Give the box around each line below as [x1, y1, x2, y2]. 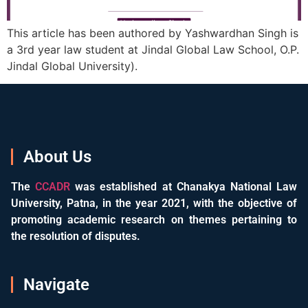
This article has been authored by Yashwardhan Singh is [7, 25, 298, 40]
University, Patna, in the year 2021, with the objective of [11, 196, 297, 210]
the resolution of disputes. [11, 229, 140, 243]
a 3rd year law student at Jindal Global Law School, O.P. [7, 42, 299, 56]
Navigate [23, 275, 89, 295]
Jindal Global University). [7, 58, 137, 73]
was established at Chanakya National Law [70, 179, 298, 193]
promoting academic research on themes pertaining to [11, 212, 297, 226]
